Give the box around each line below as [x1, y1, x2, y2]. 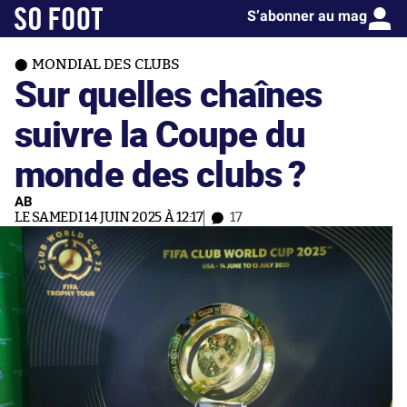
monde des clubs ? [15, 148, 306, 198]
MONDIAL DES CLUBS [32, 57, 180, 72]
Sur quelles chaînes [15, 68, 323, 118]
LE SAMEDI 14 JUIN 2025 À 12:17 [15, 211, 203, 224]
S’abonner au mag [247, 7, 367, 25]
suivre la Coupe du [15, 108, 306, 158]
